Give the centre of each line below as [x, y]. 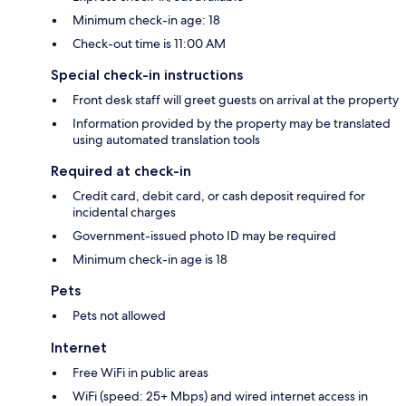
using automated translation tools [166, 139]
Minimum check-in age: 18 [146, 19]
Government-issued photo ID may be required [204, 235]
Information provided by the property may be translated [232, 123]
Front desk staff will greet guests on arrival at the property [236, 99]
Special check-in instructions [147, 74]
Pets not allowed [119, 315]
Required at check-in [121, 170]
